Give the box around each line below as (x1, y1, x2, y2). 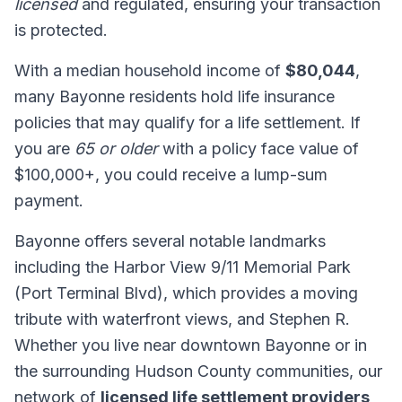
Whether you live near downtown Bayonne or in (14, 336, 367, 354)
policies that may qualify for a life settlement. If (14, 113, 361, 132)
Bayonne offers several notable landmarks (14, 232, 326, 250)
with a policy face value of (158, 139, 359, 158)
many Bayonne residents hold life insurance (14, 87, 335, 106)
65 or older (74, 139, 158, 158)
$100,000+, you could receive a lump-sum (14, 165, 328, 184)
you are (14, 139, 74, 158)
